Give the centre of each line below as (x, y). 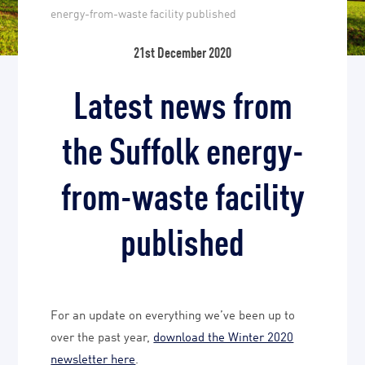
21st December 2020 (182, 51)
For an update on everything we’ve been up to (173, 314)
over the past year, (102, 336)
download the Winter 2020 (224, 336)
